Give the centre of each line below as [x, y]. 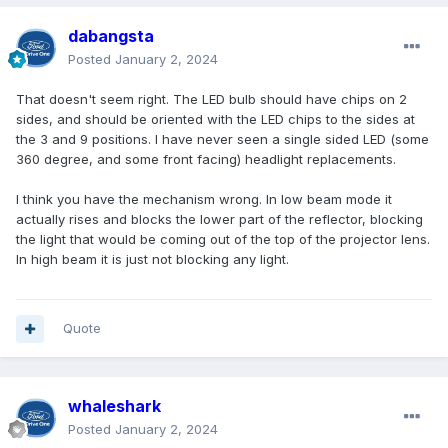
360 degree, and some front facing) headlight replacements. [206, 159]
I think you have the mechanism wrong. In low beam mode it [204, 199]
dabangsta [111, 36]
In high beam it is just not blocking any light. [152, 259]
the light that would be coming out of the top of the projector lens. [223, 239]
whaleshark [114, 406]
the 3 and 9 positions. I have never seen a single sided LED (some [222, 139]
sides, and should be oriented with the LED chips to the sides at [215, 119]
